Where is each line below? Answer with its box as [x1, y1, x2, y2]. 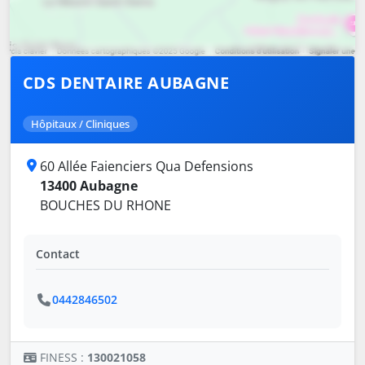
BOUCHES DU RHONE [40, 196, 171, 215]
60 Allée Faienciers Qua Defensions [40, 157, 253, 176]
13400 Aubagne [40, 177, 138, 196]
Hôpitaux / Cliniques [31, 117, 130, 132]
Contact [36, 246, 80, 262]
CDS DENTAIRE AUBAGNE [23, 72, 229, 95]
